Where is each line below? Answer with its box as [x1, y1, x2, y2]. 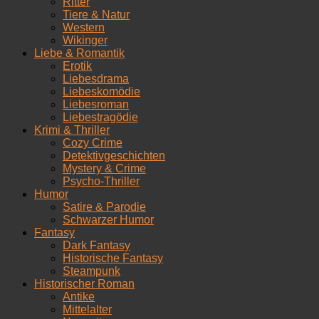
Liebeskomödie [63, 85, 140, 98]
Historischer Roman [34, 278, 135, 290]
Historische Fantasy [63, 252, 163, 264]
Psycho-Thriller [63, 175, 140, 187]
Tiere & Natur [63, 9, 130, 21]
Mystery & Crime [63, 162, 146, 174]
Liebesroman [63, 98, 129, 110]
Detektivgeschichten [63, 150, 165, 162]
